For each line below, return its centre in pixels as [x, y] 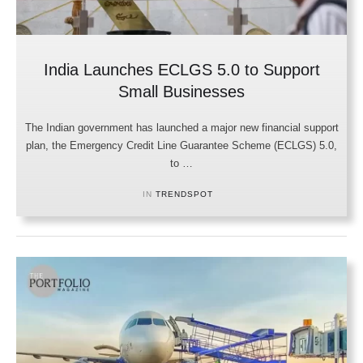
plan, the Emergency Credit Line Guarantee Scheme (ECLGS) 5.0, [181, 145]
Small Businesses [181, 91]
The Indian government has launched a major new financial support [181, 127]
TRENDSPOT [184, 194]
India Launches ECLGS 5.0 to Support [181, 69]
